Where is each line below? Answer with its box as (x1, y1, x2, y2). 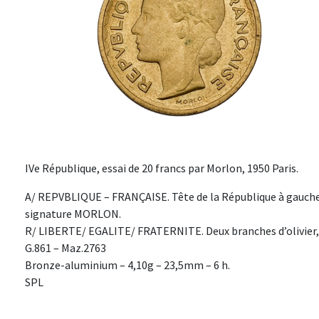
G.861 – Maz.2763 (25, 241, 106, 256)
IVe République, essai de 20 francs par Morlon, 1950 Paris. (25, 161, 298, 176)
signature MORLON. (25, 206, 121, 221)
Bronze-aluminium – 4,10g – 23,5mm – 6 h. (25, 258, 230, 273)
